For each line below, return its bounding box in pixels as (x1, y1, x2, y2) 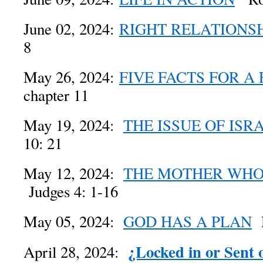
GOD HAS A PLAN (123, 211, 252, 232)
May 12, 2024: (23, 163, 123, 184)
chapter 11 (23, 85, 89, 106)
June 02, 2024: (23, 18, 119, 39)
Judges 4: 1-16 (23, 181, 118, 202)
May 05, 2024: (23, 211, 123, 232)
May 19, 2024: (23, 114, 123, 136)
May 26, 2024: (23, 66, 119, 87)
